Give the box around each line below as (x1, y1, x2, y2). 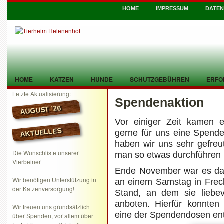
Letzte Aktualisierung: (12, 89, 71, 98)
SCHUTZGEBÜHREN (130, 75, 189, 84)
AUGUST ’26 (19, 103, 62, 116)
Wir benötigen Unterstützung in (12, 175, 96, 184)
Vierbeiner (12, 157, 41, 166)
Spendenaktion (115, 96, 204, 109)
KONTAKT (81, 97, 109, 106)
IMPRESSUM (156, 5, 188, 11)
